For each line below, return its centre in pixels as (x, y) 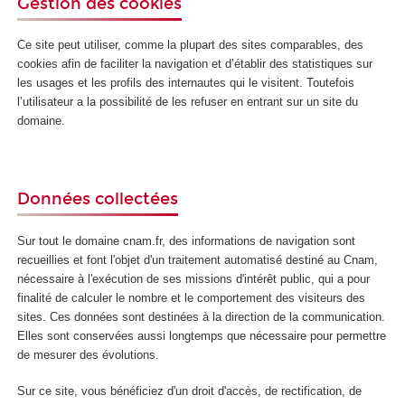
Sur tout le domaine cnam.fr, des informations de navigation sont (187, 240)
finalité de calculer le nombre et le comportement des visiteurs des (192, 297)
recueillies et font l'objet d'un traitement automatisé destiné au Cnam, (198, 259)
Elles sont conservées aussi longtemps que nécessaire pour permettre (202, 335)
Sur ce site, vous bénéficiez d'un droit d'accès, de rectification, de (190, 391)
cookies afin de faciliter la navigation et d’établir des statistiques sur (195, 64)
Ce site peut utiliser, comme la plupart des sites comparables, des (191, 45)
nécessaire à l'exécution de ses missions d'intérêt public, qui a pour (194, 278)
